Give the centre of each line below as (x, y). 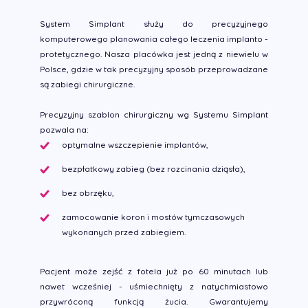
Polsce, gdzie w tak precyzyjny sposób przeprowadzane (154, 69)
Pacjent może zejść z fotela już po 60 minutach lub (154, 271)
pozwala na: (64, 130)
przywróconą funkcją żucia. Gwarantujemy (154, 301)
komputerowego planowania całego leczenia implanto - (154, 39)
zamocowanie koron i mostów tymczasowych (153, 217)
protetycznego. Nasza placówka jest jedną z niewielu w (154, 54)
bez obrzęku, (88, 193)
